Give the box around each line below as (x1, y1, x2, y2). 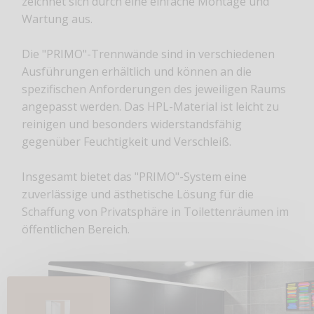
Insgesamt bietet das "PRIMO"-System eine (22, 168, 247, 184)
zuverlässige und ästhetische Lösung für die (22, 186, 254, 202)
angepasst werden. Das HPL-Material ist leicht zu (22, 98, 280, 114)
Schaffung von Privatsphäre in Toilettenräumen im (22, 203, 289, 219)
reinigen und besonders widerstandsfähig (22, 116, 243, 132)
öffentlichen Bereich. (22, 221, 130, 237)
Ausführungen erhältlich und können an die (22, 63, 252, 79)
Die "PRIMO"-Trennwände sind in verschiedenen (22, 46, 275, 62)
